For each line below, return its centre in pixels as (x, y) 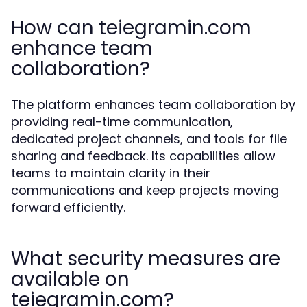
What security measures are (146, 259)
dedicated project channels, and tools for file (149, 139)
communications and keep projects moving (145, 190)
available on (70, 279)
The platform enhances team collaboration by (153, 105)
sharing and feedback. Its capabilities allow (143, 156)
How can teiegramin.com (131, 28)
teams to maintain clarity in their (111, 173)
